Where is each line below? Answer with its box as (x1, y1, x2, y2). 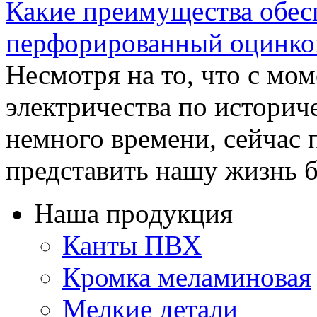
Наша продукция (34, 197, 233, 229)
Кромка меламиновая (62, 261, 311, 292)
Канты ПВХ (62, 229, 202, 260)
